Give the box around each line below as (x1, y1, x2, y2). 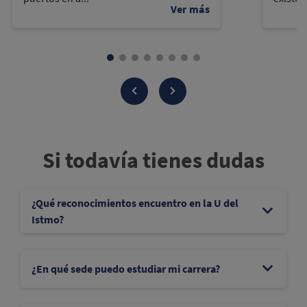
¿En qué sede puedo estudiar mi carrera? (32, 261, 220, 275)
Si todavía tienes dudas (42, 146, 265, 174)
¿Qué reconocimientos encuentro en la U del (32, 195, 238, 210)
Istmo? (32, 212, 64, 226)
